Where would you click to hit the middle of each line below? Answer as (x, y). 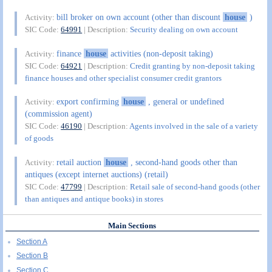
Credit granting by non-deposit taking (193, 66)
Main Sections (132, 225)
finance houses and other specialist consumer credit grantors (124, 78)
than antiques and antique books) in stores (94, 199)
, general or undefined (185, 102)
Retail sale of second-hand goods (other (195, 186)
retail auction (80, 162)
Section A (32, 242)
